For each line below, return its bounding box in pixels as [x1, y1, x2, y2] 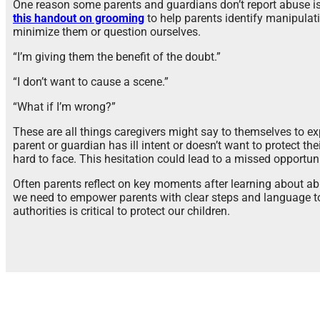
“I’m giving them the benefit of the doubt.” [13, 50, 221, 64]
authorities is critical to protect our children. [13, 204, 230, 219]
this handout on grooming [13, 11, 144, 26]
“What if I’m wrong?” [13, 100, 116, 114]
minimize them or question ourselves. [13, 25, 201, 39]
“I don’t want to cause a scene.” [13, 75, 169, 89]
